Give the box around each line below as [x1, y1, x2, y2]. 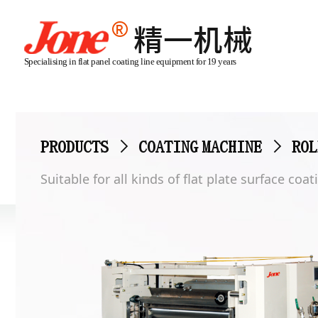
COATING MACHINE [138, 138, 262, 155]
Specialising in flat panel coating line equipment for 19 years [23, 57, 236, 67]
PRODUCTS [40, 138, 109, 155]
